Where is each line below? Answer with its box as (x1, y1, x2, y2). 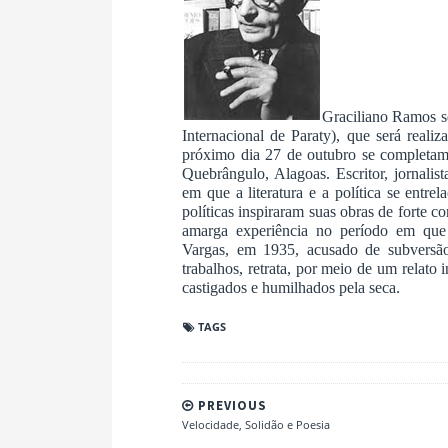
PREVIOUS (194, 396, 267, 414)
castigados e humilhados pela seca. (182, 278, 400, 296)
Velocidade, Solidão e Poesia (182, 416, 330, 432)
